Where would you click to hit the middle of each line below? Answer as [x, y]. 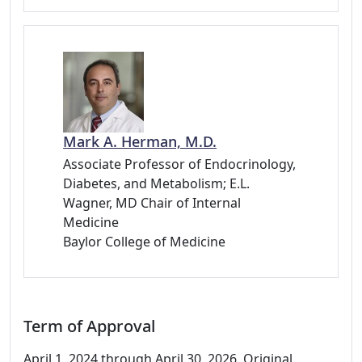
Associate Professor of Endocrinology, [179, 164]
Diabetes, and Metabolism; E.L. [156, 183]
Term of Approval [89, 326]
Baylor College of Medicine [144, 242]
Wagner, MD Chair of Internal [152, 203]
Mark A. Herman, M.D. [140, 141]
